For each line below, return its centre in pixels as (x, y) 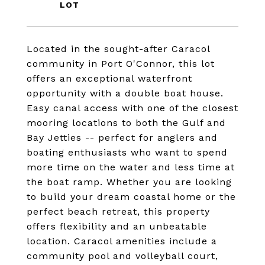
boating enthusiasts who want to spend (127, 152)
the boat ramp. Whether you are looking (129, 182)
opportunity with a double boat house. (125, 93)
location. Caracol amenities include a (122, 241)
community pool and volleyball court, (122, 256)
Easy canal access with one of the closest (132, 108)
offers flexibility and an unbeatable (117, 226)
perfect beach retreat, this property (118, 211)
